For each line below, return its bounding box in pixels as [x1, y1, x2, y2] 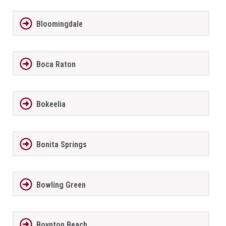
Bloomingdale [36, 19, 83, 29]
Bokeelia [36, 99, 66, 109]
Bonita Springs [36, 139, 87, 149]
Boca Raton [36, 59, 76, 69]
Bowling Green [36, 180, 86, 190]
